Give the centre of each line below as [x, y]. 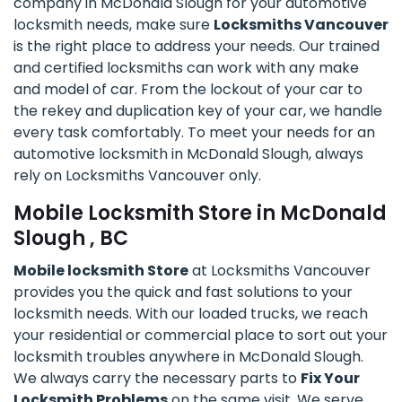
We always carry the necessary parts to [157, 379]
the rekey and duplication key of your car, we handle [198, 111]
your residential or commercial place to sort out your [201, 336]
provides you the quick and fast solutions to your [183, 293]
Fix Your [330, 379]
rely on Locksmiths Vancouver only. [137, 176]
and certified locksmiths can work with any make [186, 68]
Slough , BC [71, 239]
